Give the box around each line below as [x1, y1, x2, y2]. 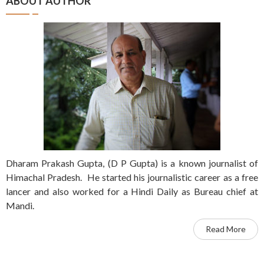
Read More [206, 223, 246, 234]
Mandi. [6, 199, 34, 211]
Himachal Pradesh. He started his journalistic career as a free [6, 171, 258, 183]
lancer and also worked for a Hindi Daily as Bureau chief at [6, 185, 258, 197]
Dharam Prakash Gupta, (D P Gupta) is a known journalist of [6, 157, 258, 169]
